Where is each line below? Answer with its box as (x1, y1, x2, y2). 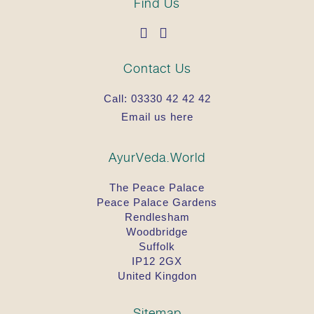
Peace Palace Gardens (97, 196, 217, 208)
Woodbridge (126, 225, 188, 238)
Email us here (121, 110, 193, 123)
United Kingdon (117, 269, 197, 282)
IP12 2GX (132, 254, 182, 267)
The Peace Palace (109, 181, 205, 193)
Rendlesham (124, 210, 190, 223)
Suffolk (139, 240, 175, 252)
